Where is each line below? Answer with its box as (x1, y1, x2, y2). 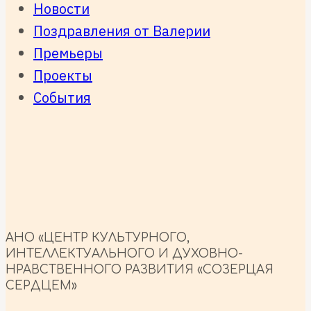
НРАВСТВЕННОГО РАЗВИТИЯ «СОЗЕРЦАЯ (6, 263, 274, 277)
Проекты (33, 66, 92, 85)
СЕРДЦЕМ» (6, 279, 77, 293)
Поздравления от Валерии (33, 22, 210, 41)
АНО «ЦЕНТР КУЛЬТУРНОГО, (6, 231, 190, 245)
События (33, 88, 91, 108)
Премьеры (33, 44, 103, 63)
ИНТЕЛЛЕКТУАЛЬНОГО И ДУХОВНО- (6, 247, 243, 261)
